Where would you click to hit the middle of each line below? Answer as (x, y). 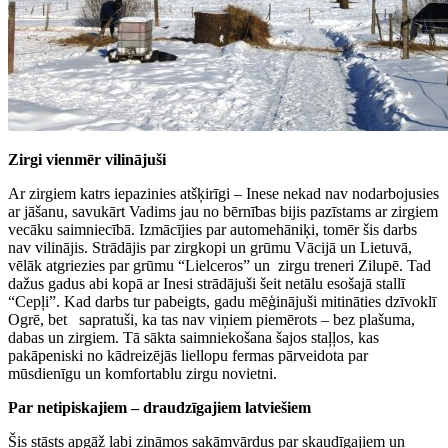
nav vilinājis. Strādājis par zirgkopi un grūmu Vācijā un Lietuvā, (210, 247)
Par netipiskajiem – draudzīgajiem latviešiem (159, 407)
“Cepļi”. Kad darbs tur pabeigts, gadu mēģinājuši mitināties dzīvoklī (222, 301)
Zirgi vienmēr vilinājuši (87, 159)
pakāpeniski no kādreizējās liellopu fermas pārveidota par (188, 355)
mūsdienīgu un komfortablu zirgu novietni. (142, 373)
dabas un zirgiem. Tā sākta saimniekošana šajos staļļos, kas (193, 337)
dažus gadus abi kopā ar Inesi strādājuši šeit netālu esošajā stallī (206, 283)
